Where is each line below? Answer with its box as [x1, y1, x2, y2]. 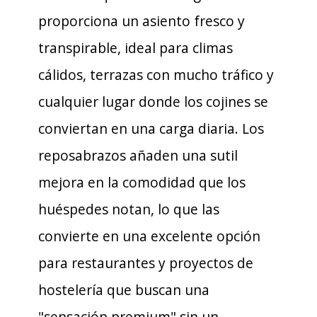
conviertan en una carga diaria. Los [38, 119, 264, 138]
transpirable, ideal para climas [38, 38, 233, 57]
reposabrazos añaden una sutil [38, 146, 238, 165]
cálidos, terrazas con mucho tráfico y [38, 65, 274, 84]
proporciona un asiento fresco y [38, 11, 245, 30]
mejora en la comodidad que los [38, 173, 246, 192]
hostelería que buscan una [38, 280, 209, 299]
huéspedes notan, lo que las [38, 200, 219, 219]
